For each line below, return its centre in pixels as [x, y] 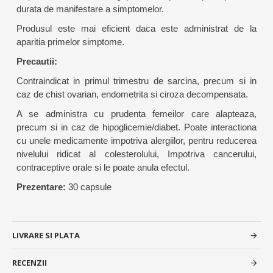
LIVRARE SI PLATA [46, 235]
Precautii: [37, 62]
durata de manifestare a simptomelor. [90, 9]
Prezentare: [41, 187]
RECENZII [30, 263]
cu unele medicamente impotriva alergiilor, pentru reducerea [136, 141]
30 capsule [88, 187]
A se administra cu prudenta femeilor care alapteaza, [136, 114]
